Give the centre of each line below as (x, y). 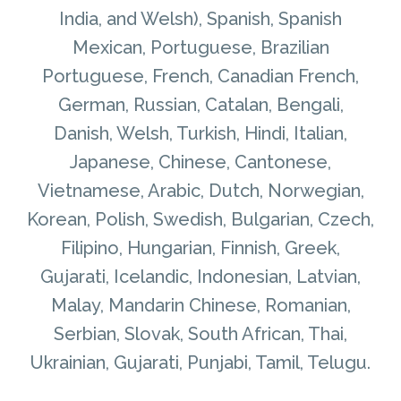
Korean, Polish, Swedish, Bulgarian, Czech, (200, 220)
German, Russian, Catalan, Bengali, (200, 105)
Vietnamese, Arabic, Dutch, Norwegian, (200, 191)
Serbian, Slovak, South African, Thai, (200, 334)
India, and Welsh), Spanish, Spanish (200, 19)
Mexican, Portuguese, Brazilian (200, 48)
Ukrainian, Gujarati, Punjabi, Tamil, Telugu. (200, 363)
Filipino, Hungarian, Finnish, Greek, (200, 248)
